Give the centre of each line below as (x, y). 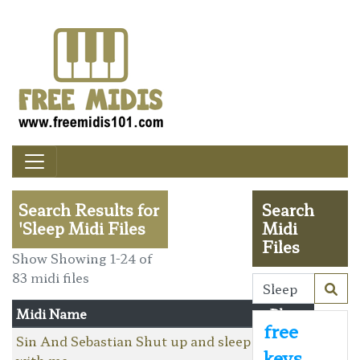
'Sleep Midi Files (82, 228)
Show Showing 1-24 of (82, 258)
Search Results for (89, 209)
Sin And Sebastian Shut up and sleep (133, 340)
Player (290, 313)
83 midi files (51, 277)
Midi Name (51, 313)
